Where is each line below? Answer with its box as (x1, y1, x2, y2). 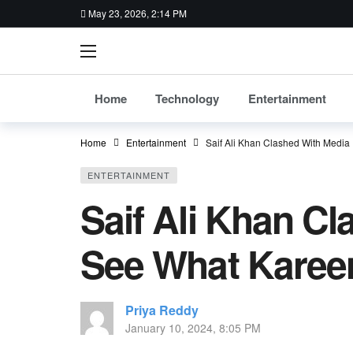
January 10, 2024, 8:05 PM (125, 320, 261, 336)
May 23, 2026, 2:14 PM (88, 6, 187, 20)
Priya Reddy (125, 301, 199, 319)
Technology (155, 90, 220, 107)
